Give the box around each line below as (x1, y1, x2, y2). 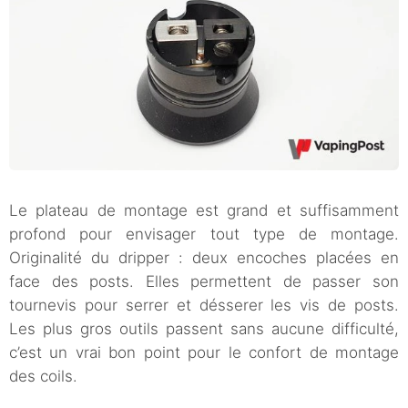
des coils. (9, 366, 77, 385)
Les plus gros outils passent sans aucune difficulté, (9, 319, 399, 338)
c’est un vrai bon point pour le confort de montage (9, 342, 399, 362)
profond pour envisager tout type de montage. (9, 224, 399, 243)
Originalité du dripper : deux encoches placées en (9, 248, 399, 267)
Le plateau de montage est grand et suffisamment (9, 200, 399, 219)
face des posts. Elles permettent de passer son (9, 271, 399, 291)
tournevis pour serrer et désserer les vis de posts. (9, 295, 399, 314)
